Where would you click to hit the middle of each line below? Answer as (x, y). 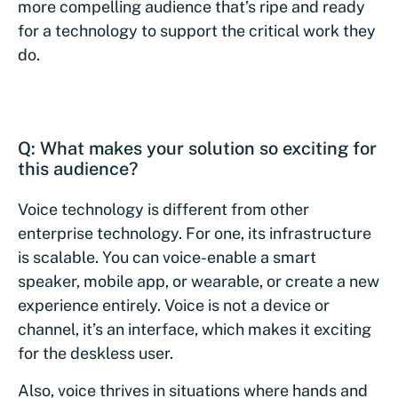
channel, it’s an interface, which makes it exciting (195, 329)
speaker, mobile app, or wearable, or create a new (199, 281)
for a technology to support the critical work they (197, 31)
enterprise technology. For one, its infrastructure (195, 233)
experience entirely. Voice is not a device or (174, 305)
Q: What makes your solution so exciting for (197, 148)
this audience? (78, 169)
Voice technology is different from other (163, 209)
